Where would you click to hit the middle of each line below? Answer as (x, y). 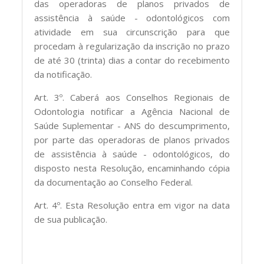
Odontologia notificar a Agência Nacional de (132, 111)
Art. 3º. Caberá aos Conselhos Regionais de (132, 97)
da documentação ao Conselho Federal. (114, 182)
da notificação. (63, 74)
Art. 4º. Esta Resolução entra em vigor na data (132, 205)
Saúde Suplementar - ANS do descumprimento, (132, 125)
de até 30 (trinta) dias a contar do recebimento (132, 60)
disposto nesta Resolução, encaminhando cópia (132, 168)
